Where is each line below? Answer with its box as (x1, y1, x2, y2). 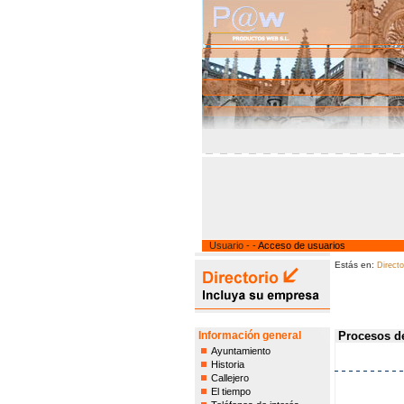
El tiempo (210, 386, 251, 397)
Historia (210, 359, 244, 370)
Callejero (210, 372, 249, 383)
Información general (197, 329, 301, 342)
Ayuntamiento (210, 345, 271, 356)
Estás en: (334, 260, 377, 270)
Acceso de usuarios (258, 240, 345, 251)
